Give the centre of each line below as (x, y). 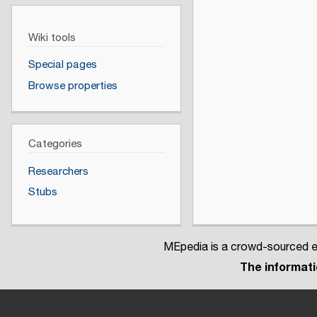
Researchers (58, 171)
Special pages (62, 65)
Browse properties (73, 86)
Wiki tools (52, 38)
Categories (55, 144)
